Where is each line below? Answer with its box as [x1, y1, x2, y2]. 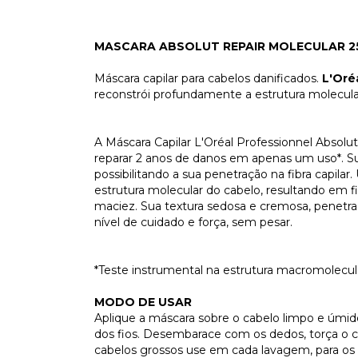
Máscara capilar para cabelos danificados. [94, 71, 322, 86]
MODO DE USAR [94, 295, 192, 310]
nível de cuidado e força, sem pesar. [94, 215, 292, 230]
